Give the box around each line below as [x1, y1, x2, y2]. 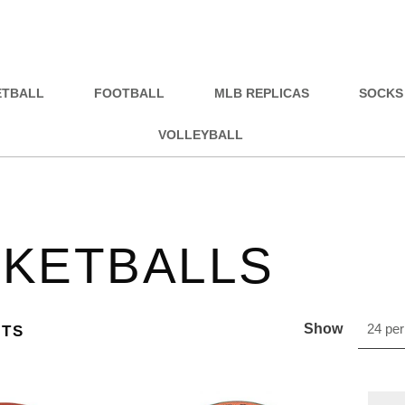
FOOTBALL [94, 86, 165, 100]
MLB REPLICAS [214, 86, 310, 100]
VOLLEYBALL [158, 127, 244, 142]
